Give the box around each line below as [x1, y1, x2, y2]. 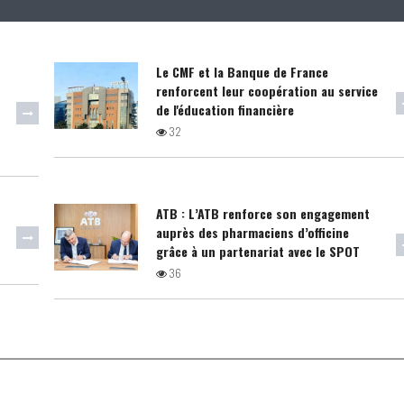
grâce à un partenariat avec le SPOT [156, 242, 361, 261]
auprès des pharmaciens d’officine [156, 223, 350, 242]
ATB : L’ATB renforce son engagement [156, 204, 371, 223]
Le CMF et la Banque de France [156, 62, 329, 81]
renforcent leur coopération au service [156, 81, 379, 100]
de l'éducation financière [156, 100, 295, 119]
